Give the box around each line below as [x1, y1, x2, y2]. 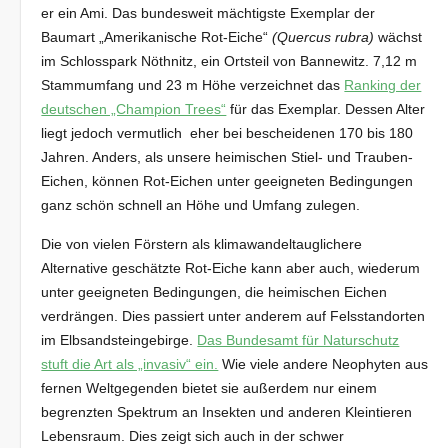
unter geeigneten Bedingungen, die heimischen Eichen [41, 283, 388, 300]
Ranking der [344, 76, 422, 93]
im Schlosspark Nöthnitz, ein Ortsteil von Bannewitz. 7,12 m [41, 52, 418, 69]
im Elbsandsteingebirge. [41, 331, 198, 348]
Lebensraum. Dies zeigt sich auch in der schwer [41, 427, 345, 444]
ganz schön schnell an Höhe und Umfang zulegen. [41, 196, 361, 213]
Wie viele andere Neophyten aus [218, 355, 429, 372]
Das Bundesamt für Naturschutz [197, 331, 400, 348]
